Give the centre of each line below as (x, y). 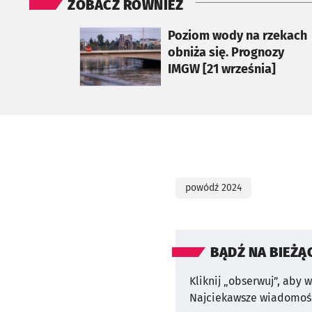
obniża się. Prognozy (226, 52)
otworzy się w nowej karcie (145, 34)
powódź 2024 (213, 187)
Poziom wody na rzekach (237, 35)
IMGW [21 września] (221, 69)
